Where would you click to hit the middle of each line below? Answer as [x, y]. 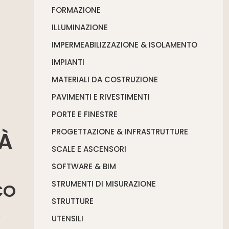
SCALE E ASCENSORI [89, 149]
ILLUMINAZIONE [80, 27]
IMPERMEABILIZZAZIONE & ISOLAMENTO [125, 45]
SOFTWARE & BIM [84, 166]
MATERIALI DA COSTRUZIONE [105, 79]
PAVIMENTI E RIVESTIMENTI [101, 97]
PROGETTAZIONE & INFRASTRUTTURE [120, 132]
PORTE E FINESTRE [85, 114]
